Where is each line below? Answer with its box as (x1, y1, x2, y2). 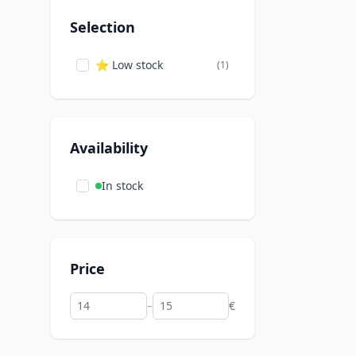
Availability (70, 138, 148, 157)
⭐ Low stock (95, 57, 163, 72)
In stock (102, 178, 143, 193)
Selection (70, 17, 135, 37)
